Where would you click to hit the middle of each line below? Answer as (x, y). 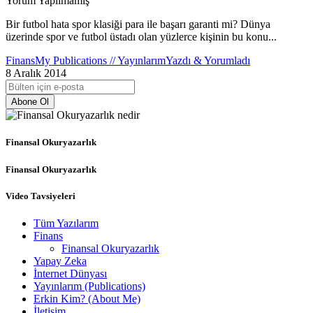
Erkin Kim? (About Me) (87, 299)
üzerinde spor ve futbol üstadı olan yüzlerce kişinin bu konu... (141, 37)
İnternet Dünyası (70, 274)
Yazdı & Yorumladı (208, 61)
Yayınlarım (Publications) (89, 286)
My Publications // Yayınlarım (100, 61)
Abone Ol (30, 102)
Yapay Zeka (60, 261)
